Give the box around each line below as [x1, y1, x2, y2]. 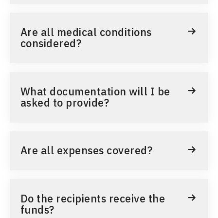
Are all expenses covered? [20, 144, 153, 158]
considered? [20, 36, 82, 51]
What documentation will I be [20, 84, 170, 98]
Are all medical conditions [20, 25, 152, 39]
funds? [20, 202, 54, 217]
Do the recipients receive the [20, 191, 165, 205]
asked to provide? [20, 95, 109, 109]
